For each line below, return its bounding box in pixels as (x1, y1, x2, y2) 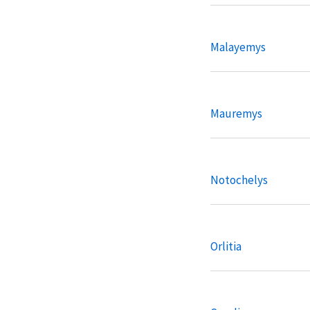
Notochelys (210, 172, 268, 188)
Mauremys (210, 105, 262, 121)
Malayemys (210, 39, 266, 55)
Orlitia (210, 238, 241, 254)
